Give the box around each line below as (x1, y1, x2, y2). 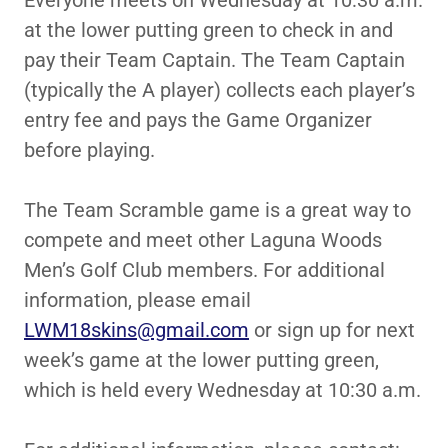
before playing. (24, 138, 160, 162)
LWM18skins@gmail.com (24, 318, 249, 342)
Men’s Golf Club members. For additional (24, 258, 385, 282)
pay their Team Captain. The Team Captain (24, 48, 405, 72)
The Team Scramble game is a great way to (24, 198, 411, 222)
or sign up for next (249, 318, 415, 342)
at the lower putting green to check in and (24, 18, 393, 42)
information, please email (24, 288, 251, 312)
